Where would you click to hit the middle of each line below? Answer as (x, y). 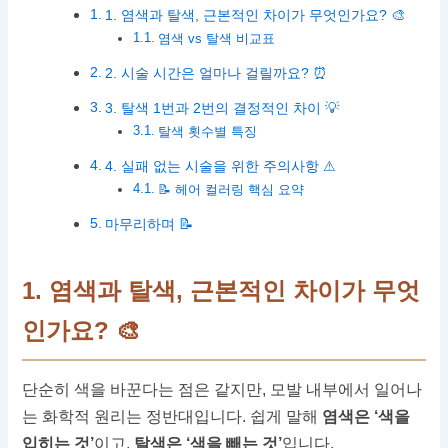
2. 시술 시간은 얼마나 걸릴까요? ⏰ (216, 73)
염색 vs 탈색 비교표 (216, 39)
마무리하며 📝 (149, 224)
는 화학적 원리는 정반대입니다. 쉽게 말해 (172, 417)
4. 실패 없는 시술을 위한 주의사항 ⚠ (221, 166)
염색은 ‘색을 (366, 417)
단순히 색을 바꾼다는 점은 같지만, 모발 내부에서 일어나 (222, 390)
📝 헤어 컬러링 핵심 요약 (230, 190)
